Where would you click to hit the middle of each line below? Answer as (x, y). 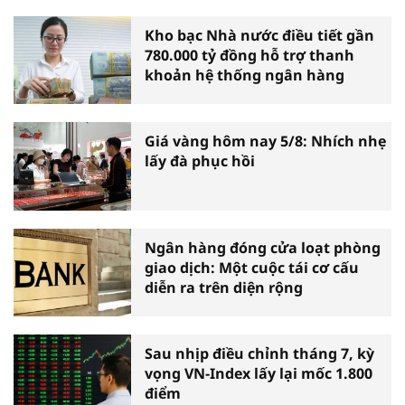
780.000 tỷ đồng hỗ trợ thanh (250, 55)
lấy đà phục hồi (200, 161)
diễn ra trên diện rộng (224, 287)
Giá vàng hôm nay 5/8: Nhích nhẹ (265, 141)
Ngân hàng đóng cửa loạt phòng (263, 247)
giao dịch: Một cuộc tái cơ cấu (252, 267)
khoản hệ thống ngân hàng (245, 75)
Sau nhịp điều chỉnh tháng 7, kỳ (259, 354)
